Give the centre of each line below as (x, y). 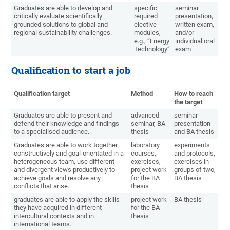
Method (142, 94)
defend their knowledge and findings (67, 124)
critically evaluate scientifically (58, 16)
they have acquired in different (58, 208)
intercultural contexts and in (54, 216)
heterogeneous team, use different (64, 162)
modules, (148, 33)
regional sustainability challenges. (63, 33)
